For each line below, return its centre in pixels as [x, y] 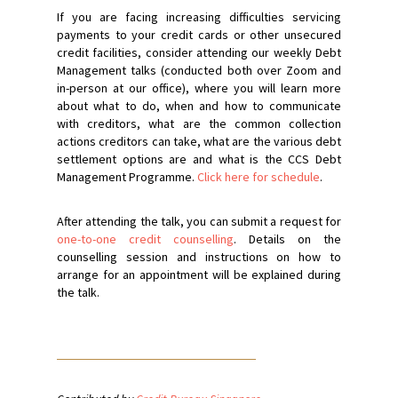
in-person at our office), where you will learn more [199, 88]
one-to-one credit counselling [145, 239]
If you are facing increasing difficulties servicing [199, 16]
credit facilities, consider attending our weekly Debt [199, 52]
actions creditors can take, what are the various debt [199, 141]
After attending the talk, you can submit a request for [199, 221]
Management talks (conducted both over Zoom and [199, 70]
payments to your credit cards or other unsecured [199, 34]
